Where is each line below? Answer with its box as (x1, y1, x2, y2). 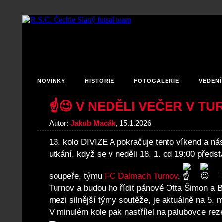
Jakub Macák (70, 119, 115, 127)
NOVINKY (37, 78, 65, 84)
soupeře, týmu (49, 171, 105, 181)
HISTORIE (85, 78, 114, 84)
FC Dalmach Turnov (105, 171, 178, 181)
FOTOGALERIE (134, 78, 179, 84)
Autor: (49, 119, 70, 127)
